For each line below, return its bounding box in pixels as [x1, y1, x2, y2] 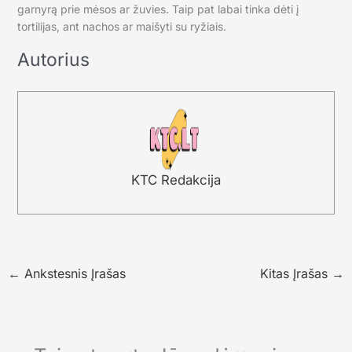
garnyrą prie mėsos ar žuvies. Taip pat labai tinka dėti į [16, 2, 299, 16]
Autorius [16, 48, 90, 71]
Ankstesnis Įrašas [20, 265, 126, 281]
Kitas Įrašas [260, 265, 332, 281]
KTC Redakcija [131, 171, 221, 188]
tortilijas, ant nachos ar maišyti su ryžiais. [16, 19, 226, 33]
